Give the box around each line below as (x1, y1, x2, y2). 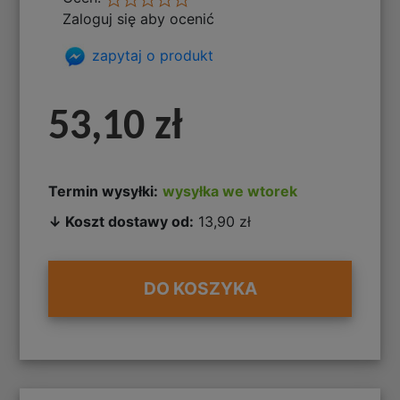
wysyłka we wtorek (162, 181, 298, 200)
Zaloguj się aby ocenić (62, 10, 215, 29)
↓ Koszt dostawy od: (48, 212, 195, 230)
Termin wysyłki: (48, 181, 159, 200)
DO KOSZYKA (143, 278, 257, 300)
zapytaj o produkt (87, 46, 214, 64)
